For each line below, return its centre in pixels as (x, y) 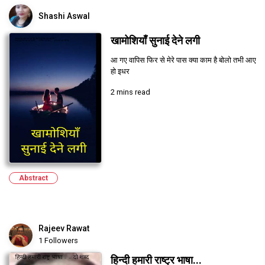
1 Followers (58, 240)
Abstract (33, 178)
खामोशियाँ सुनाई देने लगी (155, 41)
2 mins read (130, 92)
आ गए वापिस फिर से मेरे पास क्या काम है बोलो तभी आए (183, 60)
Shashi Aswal (64, 16)
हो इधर (120, 71)
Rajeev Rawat (64, 228)
